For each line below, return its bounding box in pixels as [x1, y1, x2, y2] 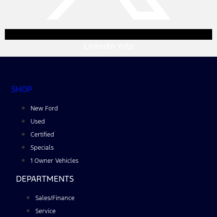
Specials [31, 143, 54, 152]
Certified [31, 130, 54, 139]
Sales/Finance [35, 194, 75, 202]
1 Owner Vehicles [31, 156, 78, 165]
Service [35, 207, 56, 215]
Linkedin [83, 40, 115, 51]
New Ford [31, 104, 58, 112]
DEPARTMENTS [16, 173, 74, 184]
